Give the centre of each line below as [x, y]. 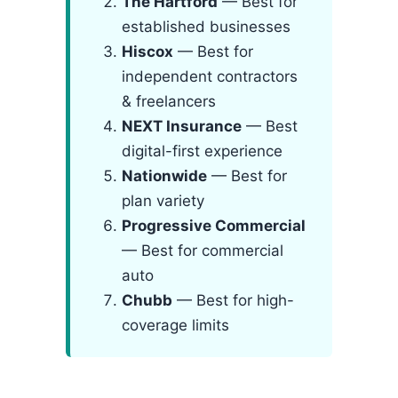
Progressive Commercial [214, 226]
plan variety [163, 201]
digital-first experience [202, 151]
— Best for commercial [203, 251]
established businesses [206, 27]
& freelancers [169, 101]
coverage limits [175, 325]
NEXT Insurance [182, 126]
